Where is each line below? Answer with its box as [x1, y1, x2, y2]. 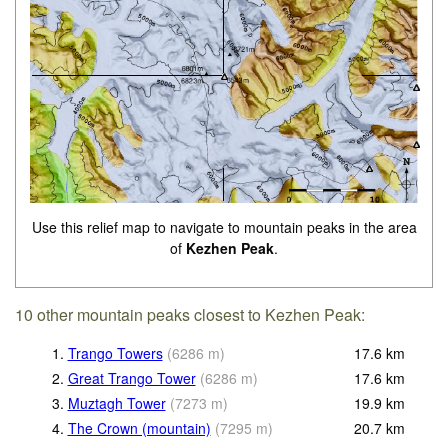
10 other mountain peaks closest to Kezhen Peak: [15, 302, 366, 326]
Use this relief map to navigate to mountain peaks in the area [31, 216, 417, 237]
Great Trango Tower [67, 367, 196, 388]
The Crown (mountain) [67, 417, 211, 438]
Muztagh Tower [67, 392, 166, 413]
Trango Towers [67, 342, 163, 363]
